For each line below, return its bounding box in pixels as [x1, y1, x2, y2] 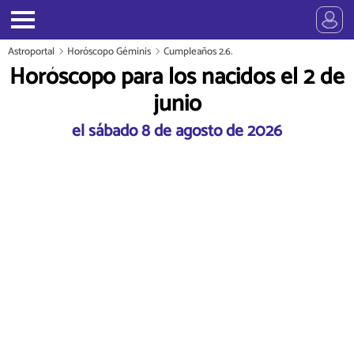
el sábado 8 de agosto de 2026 [72, 117, 282, 145]
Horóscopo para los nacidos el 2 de [9, 58, 345, 96]
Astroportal [8, 43, 55, 60]
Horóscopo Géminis [67, 43, 151, 60]
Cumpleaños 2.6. [164, 43, 232, 60]
